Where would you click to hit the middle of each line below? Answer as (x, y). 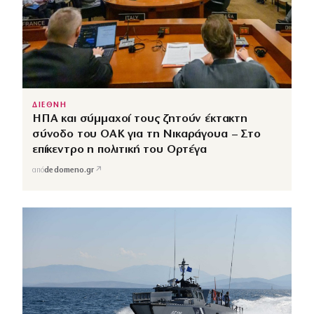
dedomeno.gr (69, 170)
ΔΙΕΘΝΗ (50, 106)
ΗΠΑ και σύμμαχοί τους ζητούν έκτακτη (140, 119)
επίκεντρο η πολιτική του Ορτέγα (120, 150)
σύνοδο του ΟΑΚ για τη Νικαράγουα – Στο (146, 135)
